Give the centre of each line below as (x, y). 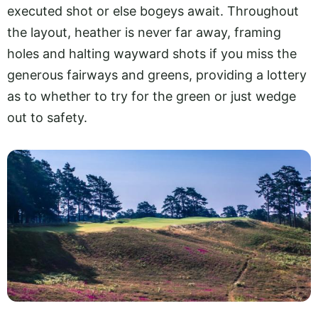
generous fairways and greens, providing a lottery (157, 75)
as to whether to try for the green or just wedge (152, 96)
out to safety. (47, 117)
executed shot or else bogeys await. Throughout (153, 11)
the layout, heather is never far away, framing (144, 32)
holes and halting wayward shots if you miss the (152, 53)
